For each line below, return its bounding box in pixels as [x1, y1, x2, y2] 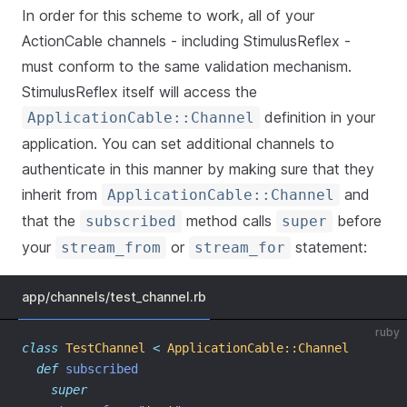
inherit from [22, 185, 102, 203]
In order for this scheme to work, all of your [22, 6, 314, 25]
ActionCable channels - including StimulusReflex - [22, 32, 351, 50]
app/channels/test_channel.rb [22, 289, 206, 304]
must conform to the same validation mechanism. [22, 57, 352, 75]
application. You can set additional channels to [22, 134, 334, 153]
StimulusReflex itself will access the [22, 83, 257, 101]
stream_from [61, 239, 161, 256]
